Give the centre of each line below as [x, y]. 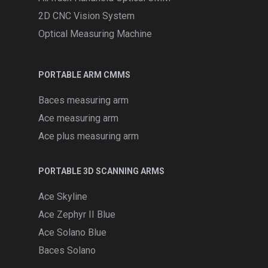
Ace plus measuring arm [89, 136]
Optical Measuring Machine [95, 34]
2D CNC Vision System [86, 16]
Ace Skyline [63, 197]
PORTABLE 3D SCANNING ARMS [101, 171]
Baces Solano [67, 250]
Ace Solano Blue [72, 232]
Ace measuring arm [78, 118]
